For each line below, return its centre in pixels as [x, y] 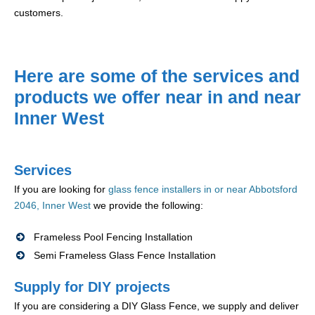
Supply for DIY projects [92, 287]
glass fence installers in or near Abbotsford [203, 189]
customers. [39, 13]
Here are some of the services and [157, 76]
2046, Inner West [52, 206]
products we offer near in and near [157, 97]
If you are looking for [61, 189]
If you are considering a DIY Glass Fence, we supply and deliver [156, 306]
